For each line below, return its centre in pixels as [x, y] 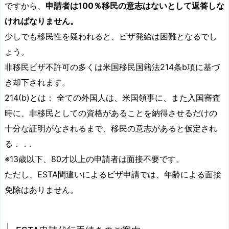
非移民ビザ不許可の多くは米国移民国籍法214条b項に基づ [112, 67]
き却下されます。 [37, 83]
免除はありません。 [41, 190]
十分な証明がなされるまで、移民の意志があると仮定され [111, 129]
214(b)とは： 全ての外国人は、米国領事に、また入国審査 [112, 98]
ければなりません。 [41, 21]
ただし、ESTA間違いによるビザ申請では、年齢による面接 [113, 175]
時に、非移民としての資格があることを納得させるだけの [111, 113]
